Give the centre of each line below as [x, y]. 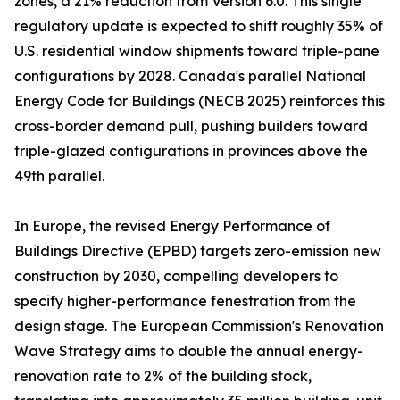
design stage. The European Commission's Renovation [199, 326]
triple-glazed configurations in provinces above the [191, 151]
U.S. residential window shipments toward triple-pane [197, 51]
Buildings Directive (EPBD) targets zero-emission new [198, 251]
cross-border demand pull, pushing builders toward [191, 126]
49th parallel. [59, 176]
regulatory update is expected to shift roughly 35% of [199, 26]
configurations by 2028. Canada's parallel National [190, 76]
